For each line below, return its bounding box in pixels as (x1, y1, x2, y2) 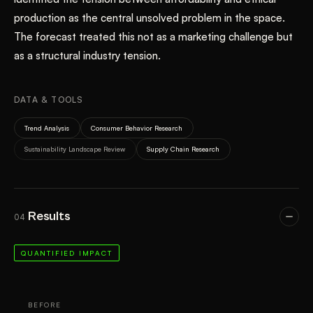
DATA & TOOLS (14, 94, 84, 105)
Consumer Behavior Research (91, 123, 183, 132)
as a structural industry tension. (14, 48, 161, 62)
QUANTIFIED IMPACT (21, 249, 112, 258)
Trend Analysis (24, 123, 70, 132)
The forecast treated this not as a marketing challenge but (14, 29, 293, 43)
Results (28, 209, 71, 224)
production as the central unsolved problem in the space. (14, 10, 285, 24)
